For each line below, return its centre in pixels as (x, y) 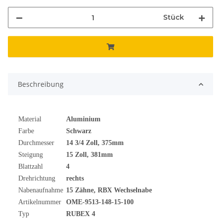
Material (30, 119)
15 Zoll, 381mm (90, 155)
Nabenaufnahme (42, 190)
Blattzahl (31, 167)
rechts (75, 179)
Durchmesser (36, 143)
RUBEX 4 (81, 214)
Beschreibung (41, 84)
